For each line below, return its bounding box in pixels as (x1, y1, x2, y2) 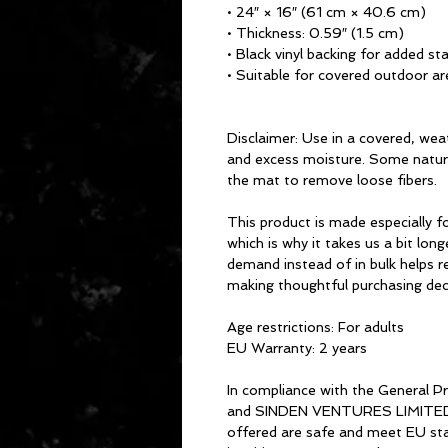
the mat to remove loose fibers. (227, 172, 437, 188)
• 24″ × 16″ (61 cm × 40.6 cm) (227, 4, 426, 20)
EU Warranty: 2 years (227, 340, 367, 356)
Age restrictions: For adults (227, 319, 404, 335)
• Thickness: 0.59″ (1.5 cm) (227, 25, 404, 41)
